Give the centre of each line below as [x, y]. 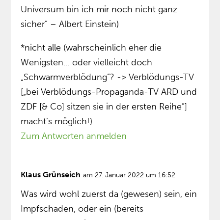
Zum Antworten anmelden [74, 136]
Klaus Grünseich [51, 175]
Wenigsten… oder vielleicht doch [87, 63]
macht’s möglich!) [57, 122]
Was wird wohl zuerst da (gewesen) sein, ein [109, 194]
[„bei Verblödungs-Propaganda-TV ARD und [109, 92]
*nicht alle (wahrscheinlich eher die [91, 48]
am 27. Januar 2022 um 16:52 [129, 175]
